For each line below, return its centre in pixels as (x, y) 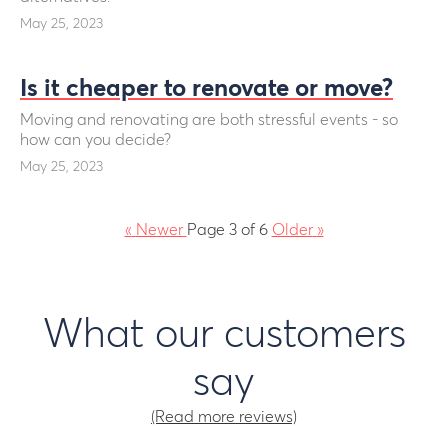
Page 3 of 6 (227, 230)
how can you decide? (95, 140)
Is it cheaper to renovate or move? (206, 89)
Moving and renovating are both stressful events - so (209, 120)
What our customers (224, 336)
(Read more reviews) (224, 417)
